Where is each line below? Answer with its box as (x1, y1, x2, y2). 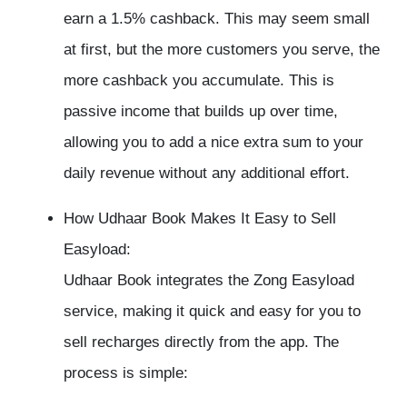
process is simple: (64, 364, 188, 382)
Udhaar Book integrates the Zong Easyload (64, 272, 354, 290)
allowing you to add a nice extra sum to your (64, 134, 363, 152)
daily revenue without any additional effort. (64, 164, 350, 183)
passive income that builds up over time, (64, 103, 338, 121)
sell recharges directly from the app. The (64, 333, 339, 352)
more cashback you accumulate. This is (64, 72, 334, 90)
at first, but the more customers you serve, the (64, 41, 380, 59)
